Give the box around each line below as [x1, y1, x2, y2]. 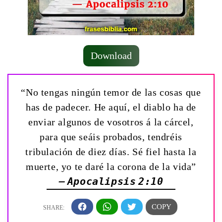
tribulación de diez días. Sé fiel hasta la [25, 146, 197, 157]
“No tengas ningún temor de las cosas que [21, 86, 201, 98]
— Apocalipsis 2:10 [58, 175, 164, 187]
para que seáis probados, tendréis [40, 131, 182, 142]
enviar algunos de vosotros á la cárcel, [28, 116, 194, 127]
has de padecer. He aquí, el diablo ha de [25, 101, 196, 112]
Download [90, 50, 132, 61]
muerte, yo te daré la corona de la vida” [25, 161, 196, 172]
